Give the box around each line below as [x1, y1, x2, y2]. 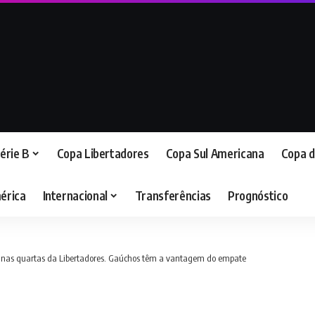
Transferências [134, 187, 212, 203]
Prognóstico [228, 187, 288, 203]
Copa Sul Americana [165, 145, 264, 161]
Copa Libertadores [56, 145, 149, 161]
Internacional [42, 187, 108, 203]
